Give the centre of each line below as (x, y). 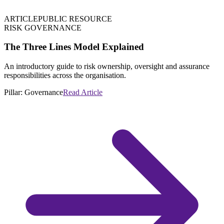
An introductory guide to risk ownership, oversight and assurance (107, 66)
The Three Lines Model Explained (74, 47)
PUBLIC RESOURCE (75, 18)
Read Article (83, 92)
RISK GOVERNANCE (43, 27)
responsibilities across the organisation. (65, 75)
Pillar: (14, 92)
